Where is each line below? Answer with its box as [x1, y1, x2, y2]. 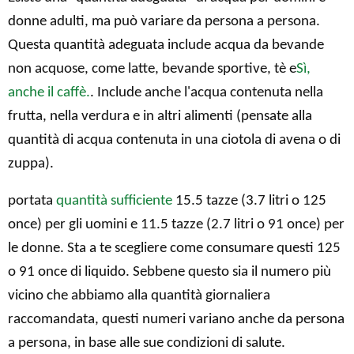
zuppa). [8, 156, 54, 171]
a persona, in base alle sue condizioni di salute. [8, 335, 285, 351]
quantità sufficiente [56, 193, 172, 209]
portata [8, 193, 56, 209]
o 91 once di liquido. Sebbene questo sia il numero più [8, 264, 331, 280]
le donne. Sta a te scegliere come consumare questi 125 [8, 240, 341, 256]
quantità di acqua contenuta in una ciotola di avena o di [8, 132, 341, 148]
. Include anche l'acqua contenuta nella [90, 85, 323, 100]
